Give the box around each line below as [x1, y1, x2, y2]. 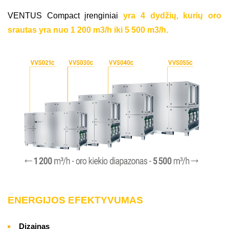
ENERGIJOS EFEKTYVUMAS [8, 195, 143, 206]
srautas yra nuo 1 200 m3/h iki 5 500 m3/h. [8, 26, 170, 34]
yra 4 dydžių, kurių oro [123, 11, 222, 20]
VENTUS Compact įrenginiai [8, 11, 124, 20]
